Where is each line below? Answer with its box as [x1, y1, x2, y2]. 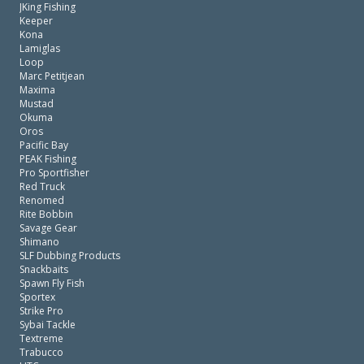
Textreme [19, 331, 63, 345]
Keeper [19, 14, 53, 28]
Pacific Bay [19, 138, 68, 152]
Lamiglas [19, 41, 60, 55]
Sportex [19, 290, 55, 304]
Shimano [19, 235, 59, 249]
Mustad [19, 97, 54, 110]
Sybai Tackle [19, 318, 76, 331]
